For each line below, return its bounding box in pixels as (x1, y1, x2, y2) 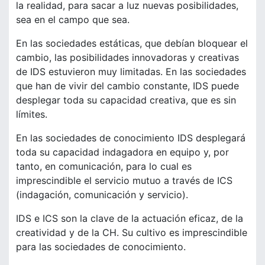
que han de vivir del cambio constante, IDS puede (16, 80, 239, 92)
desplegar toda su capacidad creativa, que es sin (16, 94, 236, 106)
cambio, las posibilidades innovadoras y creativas (16, 51, 239, 64)
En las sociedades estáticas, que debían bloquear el (16, 37, 248, 50)
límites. (16, 108, 47, 121)
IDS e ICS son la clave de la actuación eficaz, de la (16, 212, 243, 225)
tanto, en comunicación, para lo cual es (16, 160, 192, 173)
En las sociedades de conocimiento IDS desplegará (16, 132, 245, 144)
